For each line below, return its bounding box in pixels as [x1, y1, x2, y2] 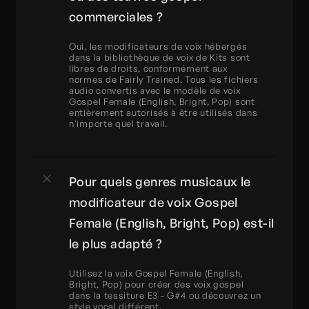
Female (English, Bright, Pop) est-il [69, 215, 275, 230]
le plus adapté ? [69, 236, 163, 251]
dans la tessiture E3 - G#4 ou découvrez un [69, 290, 261, 301]
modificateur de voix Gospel [69, 195, 238, 210]
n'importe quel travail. [69, 118, 168, 129]
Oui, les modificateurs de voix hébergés [69, 41, 248, 52]
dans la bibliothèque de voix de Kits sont [69, 52, 250, 63]
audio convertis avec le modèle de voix [69, 85, 241, 96]
